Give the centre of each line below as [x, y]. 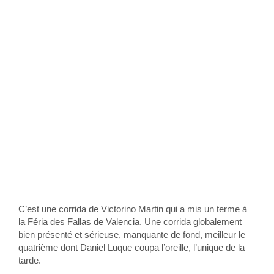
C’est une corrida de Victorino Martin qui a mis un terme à [133, 209]
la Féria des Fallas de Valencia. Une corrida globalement [130, 221]
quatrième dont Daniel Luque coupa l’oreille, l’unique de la [131, 247]
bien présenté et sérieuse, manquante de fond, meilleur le [132, 234]
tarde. [30, 260]
